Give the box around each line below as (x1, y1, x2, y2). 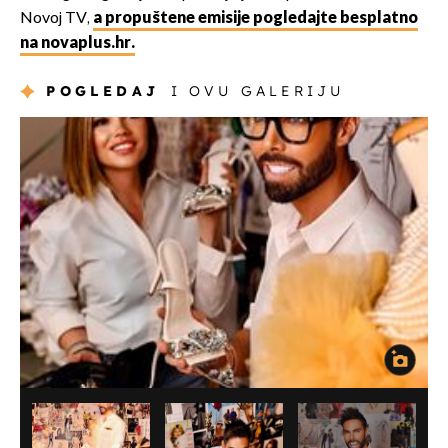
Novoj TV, (20, 9, 93, 29)
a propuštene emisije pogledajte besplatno (93, 9, 418, 29)
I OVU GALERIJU (170, 82, 345, 101)
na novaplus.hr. (20, 34, 135, 54)
